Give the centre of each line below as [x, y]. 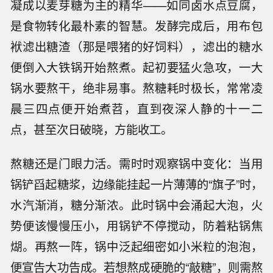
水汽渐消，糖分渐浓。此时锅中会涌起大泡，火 [136, 205]
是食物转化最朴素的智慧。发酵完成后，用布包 [136, 25]
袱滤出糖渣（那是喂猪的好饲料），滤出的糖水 [136, 46]
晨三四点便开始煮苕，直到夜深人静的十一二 [136, 108]
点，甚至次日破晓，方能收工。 [92, 129]
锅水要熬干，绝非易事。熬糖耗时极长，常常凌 [136, 87]
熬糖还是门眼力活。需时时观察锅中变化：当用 [136, 164]
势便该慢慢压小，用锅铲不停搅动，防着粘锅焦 [136, 226]
